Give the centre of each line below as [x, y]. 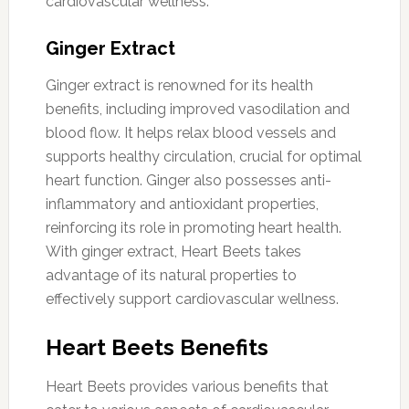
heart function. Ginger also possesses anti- [188, 180]
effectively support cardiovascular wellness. [192, 299]
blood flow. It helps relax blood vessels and [190, 132]
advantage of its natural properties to [171, 275]
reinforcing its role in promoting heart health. [193, 227]
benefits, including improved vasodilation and [197, 109]
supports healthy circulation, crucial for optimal [203, 156]
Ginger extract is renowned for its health [179, 85]
